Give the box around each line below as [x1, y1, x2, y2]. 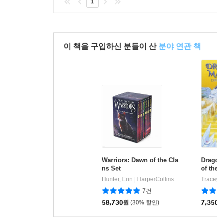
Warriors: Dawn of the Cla [102, 156, 178, 164]
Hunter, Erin [102, 176, 133, 183]
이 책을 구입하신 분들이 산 [63, 42, 158, 50]
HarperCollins [137, 176, 174, 183]
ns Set [102, 165, 121, 172]
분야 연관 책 [158, 42, 201, 50]
